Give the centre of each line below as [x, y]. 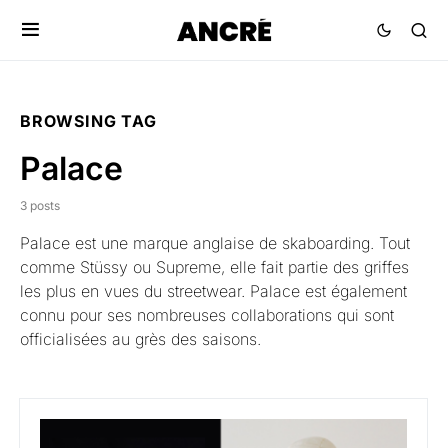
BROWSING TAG [88, 121]
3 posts [40, 205]
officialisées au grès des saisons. [140, 339]
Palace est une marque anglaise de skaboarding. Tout [215, 243]
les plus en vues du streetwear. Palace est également [213, 291]
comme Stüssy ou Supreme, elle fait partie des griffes [214, 267]
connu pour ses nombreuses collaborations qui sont [207, 315]
